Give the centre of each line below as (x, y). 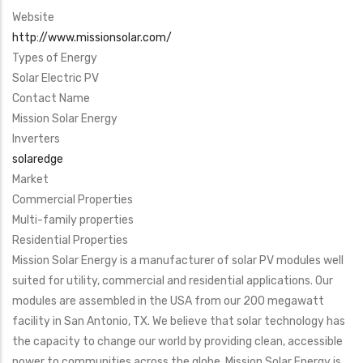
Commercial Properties (73, 200)
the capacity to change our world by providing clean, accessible (177, 342)
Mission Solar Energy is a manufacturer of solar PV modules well (178, 261)
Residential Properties (70, 241)
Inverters (36, 139)
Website (33, 18)
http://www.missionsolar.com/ (92, 38)
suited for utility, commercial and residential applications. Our (173, 281)
